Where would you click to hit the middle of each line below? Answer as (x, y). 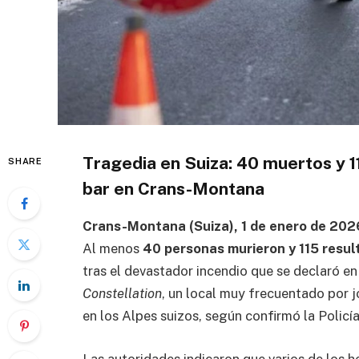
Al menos (113, 248)
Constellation (122, 293)
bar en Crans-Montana (173, 189)
